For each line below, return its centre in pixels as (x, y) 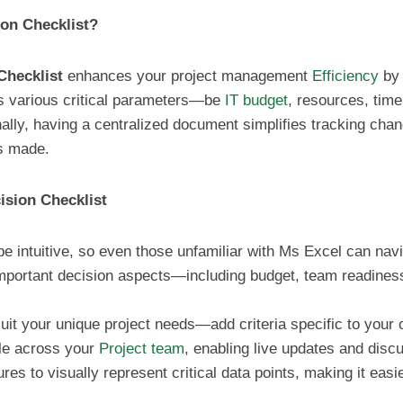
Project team (142, 349)
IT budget (256, 100)
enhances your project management (188, 76)
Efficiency (345, 76)
